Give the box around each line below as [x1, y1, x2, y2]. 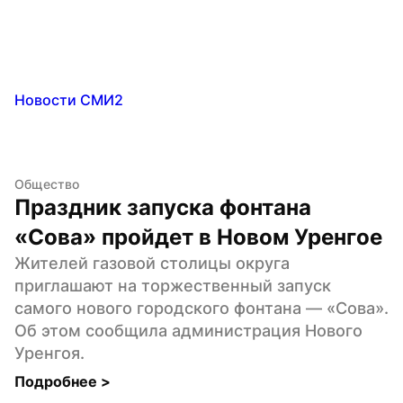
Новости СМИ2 [14, 90, 123, 109]
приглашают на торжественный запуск [14, 275, 331, 295]
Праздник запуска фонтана [14, 193, 311, 220]
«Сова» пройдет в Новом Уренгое [14, 223, 382, 250]
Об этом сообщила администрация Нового [14, 320, 363, 340]
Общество [14, 175, 79, 192]
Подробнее [14, 372, 101, 390]
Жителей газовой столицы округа [14, 253, 290, 273]
